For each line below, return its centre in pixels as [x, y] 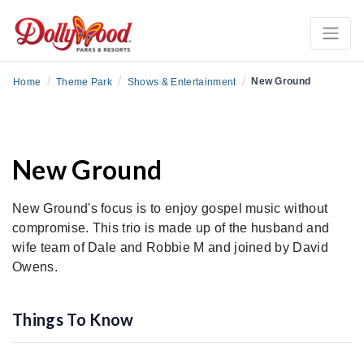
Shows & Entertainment [182, 82]
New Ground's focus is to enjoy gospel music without [170, 208]
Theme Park [84, 82]
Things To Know [73, 319]
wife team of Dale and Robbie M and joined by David [171, 247]
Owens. [35, 266]
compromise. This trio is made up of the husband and [171, 227]
